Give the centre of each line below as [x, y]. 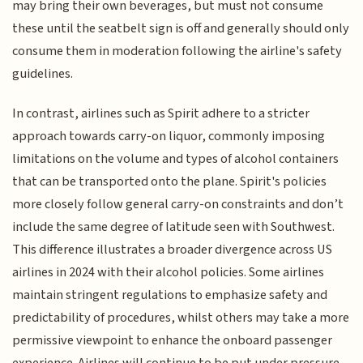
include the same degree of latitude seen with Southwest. [174, 226]
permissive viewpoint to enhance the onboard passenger [173, 340]
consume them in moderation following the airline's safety [177, 51]
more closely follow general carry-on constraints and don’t [178, 204]
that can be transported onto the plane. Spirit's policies [170, 181]
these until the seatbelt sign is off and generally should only [181, 29]
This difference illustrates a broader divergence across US [173, 249]
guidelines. [43, 74]
